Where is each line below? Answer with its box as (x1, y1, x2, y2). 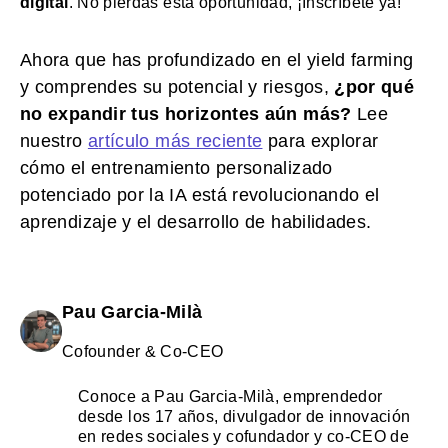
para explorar (262, 130, 379, 151)
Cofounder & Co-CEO (62, 342, 224, 360)
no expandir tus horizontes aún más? (20, 103, 352, 124)
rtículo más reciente (98, 130, 263, 151)
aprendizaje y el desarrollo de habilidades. (20, 211, 372, 232)
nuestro (20, 130, 88, 151)
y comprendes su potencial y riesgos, (20, 76, 335, 97)
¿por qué (334, 76, 415, 97)
